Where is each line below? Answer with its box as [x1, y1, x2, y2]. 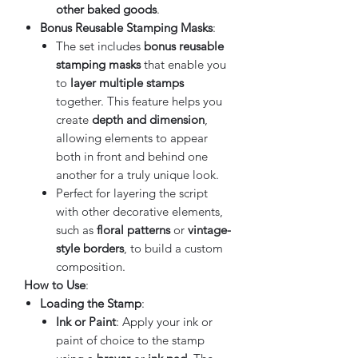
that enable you [141, 56, 226, 72]
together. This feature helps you [56, 93, 222, 109]
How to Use [24, 276, 86, 292]
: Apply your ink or [116, 313, 213, 329]
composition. [56, 258, 125, 274]
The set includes [56, 38, 144, 54]
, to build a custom [124, 240, 223, 256]
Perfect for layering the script [56, 185, 208, 201]
